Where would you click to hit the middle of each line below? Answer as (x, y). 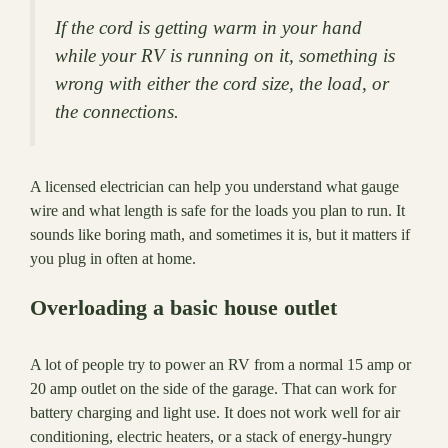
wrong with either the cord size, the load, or (222, 83)
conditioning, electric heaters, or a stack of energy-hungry (211, 436)
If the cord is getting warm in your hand (208, 27)
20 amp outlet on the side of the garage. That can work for (213, 388)
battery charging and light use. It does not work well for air (215, 412)
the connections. (117, 111)
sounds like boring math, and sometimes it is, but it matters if (220, 234)
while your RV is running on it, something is (225, 55)
